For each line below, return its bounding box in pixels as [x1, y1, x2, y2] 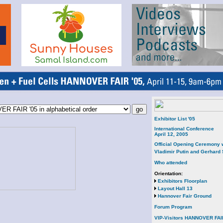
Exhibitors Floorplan [158, 178, 207, 184]
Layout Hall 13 [158, 186, 193, 191]
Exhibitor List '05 [154, 116, 195, 121]
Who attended [154, 160, 187, 165]
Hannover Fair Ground [158, 193, 212, 199]
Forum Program [154, 204, 192, 210]
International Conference [154, 126, 214, 131]
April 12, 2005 [154, 131, 188, 137]
